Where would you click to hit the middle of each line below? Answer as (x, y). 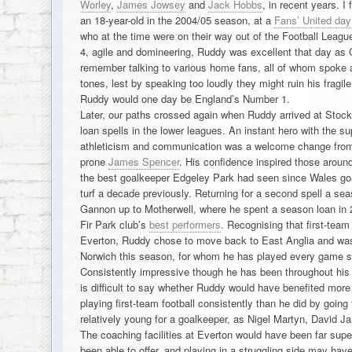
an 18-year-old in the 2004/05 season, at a (177, 20)
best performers (185, 224)
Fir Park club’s (114, 224)
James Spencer (143, 161)
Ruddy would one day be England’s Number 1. (185, 99)
